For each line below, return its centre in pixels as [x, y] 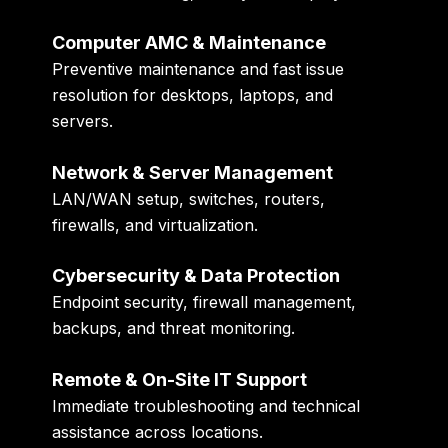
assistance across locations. [158, 431]
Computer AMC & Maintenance [189, 43]
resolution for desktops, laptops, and [193, 95]
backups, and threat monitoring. [174, 328]
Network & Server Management [193, 172]
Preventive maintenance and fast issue [198, 69]
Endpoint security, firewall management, [204, 302]
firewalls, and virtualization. [155, 224]
